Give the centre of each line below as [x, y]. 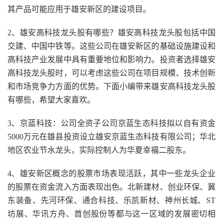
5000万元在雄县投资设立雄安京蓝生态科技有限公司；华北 [111, 137]
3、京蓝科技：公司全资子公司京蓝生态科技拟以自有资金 [111, 123]
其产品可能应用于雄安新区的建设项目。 [79, 9]
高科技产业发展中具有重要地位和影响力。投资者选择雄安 [111, 59]
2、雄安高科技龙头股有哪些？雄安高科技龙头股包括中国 [111, 33]
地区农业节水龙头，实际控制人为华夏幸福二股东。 [99, 150]
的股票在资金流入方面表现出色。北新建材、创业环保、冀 [111, 187]
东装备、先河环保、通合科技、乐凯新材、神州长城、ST [111, 200]
